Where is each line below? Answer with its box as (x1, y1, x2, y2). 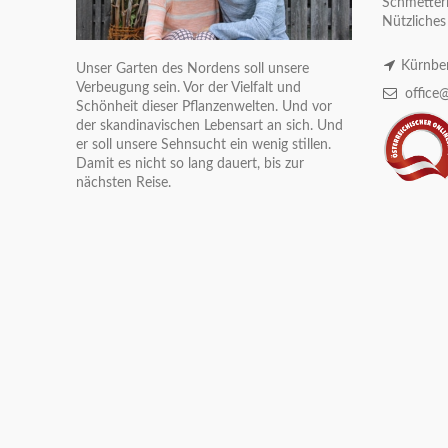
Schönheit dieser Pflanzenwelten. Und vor (76, 99, 332, 114)
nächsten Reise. (76, 175, 171, 190)
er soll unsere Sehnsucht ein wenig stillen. (76, 137, 331, 152)
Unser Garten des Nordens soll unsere (76, 61, 309, 76)
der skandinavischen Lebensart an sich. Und (76, 118, 343, 133)
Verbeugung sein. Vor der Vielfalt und (76, 80, 301, 95)
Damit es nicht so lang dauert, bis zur (76, 156, 304, 171)
